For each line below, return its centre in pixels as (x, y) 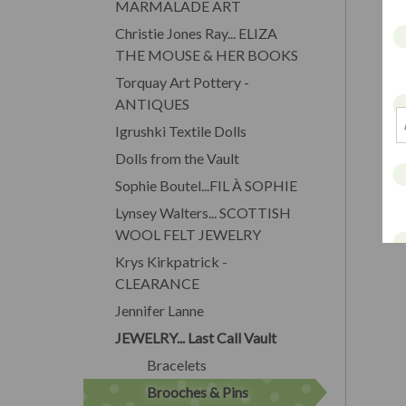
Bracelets (177, 364)
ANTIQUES (152, 103)
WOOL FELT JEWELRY (188, 234)
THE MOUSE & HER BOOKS (207, 54)
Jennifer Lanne (159, 310)
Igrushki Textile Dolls (181, 130)
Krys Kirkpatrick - (171, 261)
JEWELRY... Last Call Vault (196, 337)
